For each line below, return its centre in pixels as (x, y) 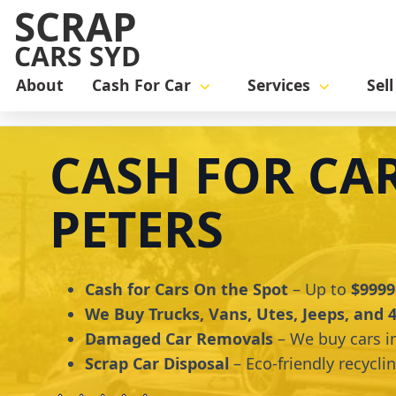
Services (279, 85)
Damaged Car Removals (179, 339)
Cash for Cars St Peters (237, 104)
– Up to (320, 289)
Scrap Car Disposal (157, 364)
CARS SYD (77, 56)
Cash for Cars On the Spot (187, 289)
